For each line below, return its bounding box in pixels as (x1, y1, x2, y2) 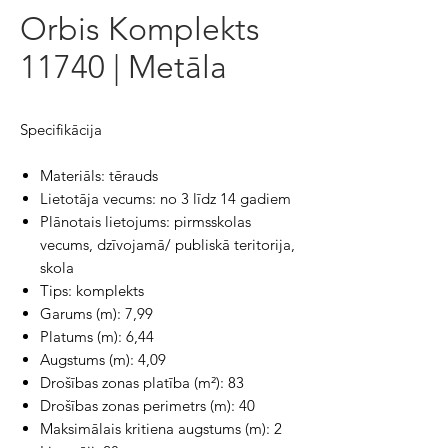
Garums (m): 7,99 (40, 304, 153, 323)
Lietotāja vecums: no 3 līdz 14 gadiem (40, 189, 291, 208)
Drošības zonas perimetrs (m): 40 (40, 396, 255, 415)
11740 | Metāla (20, 48, 227, 86)
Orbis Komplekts (20, 10, 260, 48)
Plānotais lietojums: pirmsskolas (40, 212, 251, 231)
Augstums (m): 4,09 (40, 350, 166, 369)
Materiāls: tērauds (40, 166, 158, 185)
